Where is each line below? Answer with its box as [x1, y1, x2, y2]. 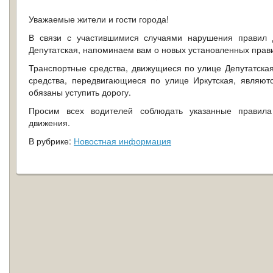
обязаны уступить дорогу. [29, 86, 131, 98]
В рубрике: [29, 135, 74, 147]
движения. [29, 116, 70, 129]
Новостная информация [74, 135, 171, 147]
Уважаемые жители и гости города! [29, 13, 169, 25]
